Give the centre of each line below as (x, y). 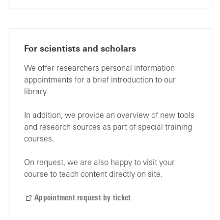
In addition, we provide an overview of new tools (109, 116)
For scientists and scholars (80, 49)
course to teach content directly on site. (93, 175)
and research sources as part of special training (108, 128)
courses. (40, 139)
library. (37, 92)
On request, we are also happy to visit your (99, 163)
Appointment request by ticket (83, 198)
